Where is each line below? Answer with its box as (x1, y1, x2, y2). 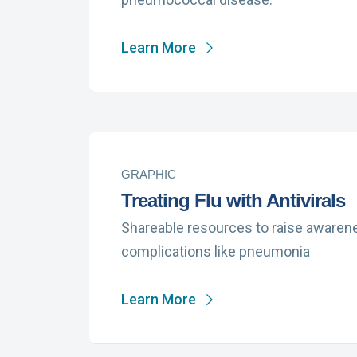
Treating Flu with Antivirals (121, 190, 345, 211)
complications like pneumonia (121, 243, 310, 260)
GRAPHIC (121, 167, 176, 181)
